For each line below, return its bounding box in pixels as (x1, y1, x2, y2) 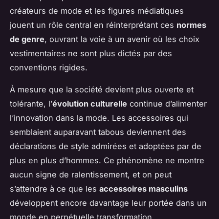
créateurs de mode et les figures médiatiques (10, 5, 184, 16)
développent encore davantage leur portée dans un (10, 197, 207, 208)
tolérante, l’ (10, 98, 52, 109)
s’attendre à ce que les (10, 183, 99, 194)
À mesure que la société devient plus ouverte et (10, 84, 194, 94)
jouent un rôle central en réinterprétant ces (10, 20, 176, 30)
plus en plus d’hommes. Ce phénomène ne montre (10, 155, 204, 165)
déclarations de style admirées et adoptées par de (10, 141, 201, 151)
